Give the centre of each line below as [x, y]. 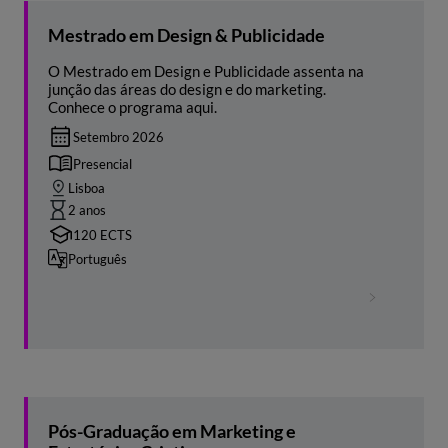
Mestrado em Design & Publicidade [186, 35]
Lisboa [86, 188]
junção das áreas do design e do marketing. [187, 89]
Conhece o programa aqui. [132, 107]
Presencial [102, 163]
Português [97, 259]
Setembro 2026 [118, 137]
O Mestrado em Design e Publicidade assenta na [206, 71]
